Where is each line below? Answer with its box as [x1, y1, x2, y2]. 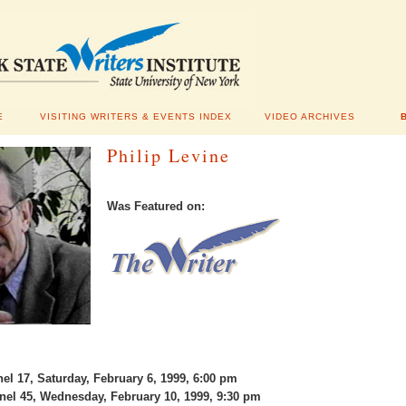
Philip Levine [107, 143, 230, 168]
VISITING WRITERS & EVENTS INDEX [40, 111, 232, 121]
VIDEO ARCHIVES [265, 111, 355, 121]
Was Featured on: [107, 199, 205, 214]
